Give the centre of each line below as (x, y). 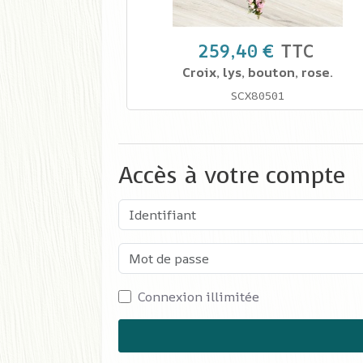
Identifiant (151, 209)
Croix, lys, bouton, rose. (258, 73)
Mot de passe (158, 252)
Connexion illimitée (199, 297)
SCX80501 (258, 96)
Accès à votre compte (232, 176)
